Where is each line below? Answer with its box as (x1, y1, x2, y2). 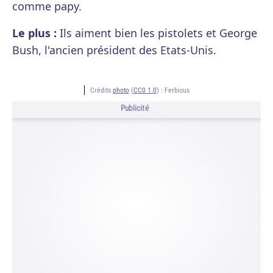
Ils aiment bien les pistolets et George (57, 26, 257, 40)
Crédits (90, 85, 113, 94)
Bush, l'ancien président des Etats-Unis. (12, 43, 216, 57)
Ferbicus (164, 85, 190, 94)
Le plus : (12, 26, 57, 40)
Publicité (120, 102, 149, 114)
